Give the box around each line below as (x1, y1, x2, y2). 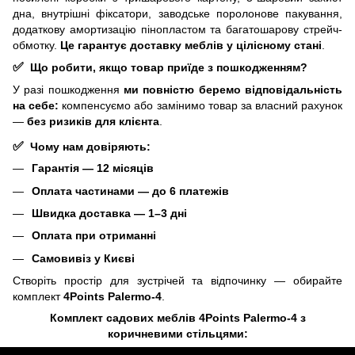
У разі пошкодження (13, 83, 124, 97)
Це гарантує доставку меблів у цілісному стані (60, 39, 322, 52)
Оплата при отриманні (32, 229, 156, 242)
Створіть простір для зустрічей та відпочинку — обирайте (13, 274, 342, 288)
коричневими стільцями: (107, 327, 248, 341)
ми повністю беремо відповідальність (124, 83, 342, 97)
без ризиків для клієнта (27, 115, 159, 128)
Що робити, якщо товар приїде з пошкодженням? (30, 61, 307, 74)
